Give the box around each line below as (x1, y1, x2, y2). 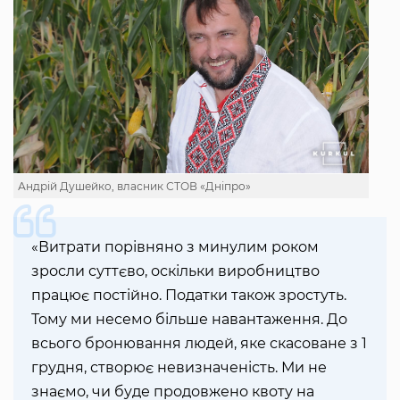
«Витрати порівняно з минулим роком (31, 238, 319, 256)
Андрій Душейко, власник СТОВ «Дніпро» (18, 179, 251, 194)
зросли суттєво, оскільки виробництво (31, 262, 320, 280)
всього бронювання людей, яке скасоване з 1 (31, 335, 367, 353)
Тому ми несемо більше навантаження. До (31, 311, 347, 329)
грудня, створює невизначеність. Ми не (31, 359, 327, 377)
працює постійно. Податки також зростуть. (31, 287, 346, 304)
